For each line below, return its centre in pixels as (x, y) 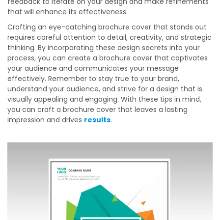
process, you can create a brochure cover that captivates (108, 58)
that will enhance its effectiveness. (68, 12)
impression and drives (46, 120)
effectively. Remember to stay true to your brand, (93, 79)
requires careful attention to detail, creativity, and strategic (110, 37)
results (97, 120)
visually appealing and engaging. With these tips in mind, (104, 99)
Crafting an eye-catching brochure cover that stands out (107, 27)
